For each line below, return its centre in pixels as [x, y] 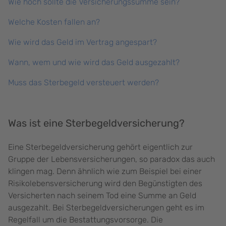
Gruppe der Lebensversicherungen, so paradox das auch [111, 159]
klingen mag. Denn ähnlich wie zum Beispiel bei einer [105, 172]
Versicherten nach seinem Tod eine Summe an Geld [102, 196]
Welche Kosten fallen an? [54, 22]
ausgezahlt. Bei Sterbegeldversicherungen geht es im [106, 208]
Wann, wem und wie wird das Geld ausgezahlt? [94, 63]
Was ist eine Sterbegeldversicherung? [96, 123]
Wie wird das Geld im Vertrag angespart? [82, 42]
